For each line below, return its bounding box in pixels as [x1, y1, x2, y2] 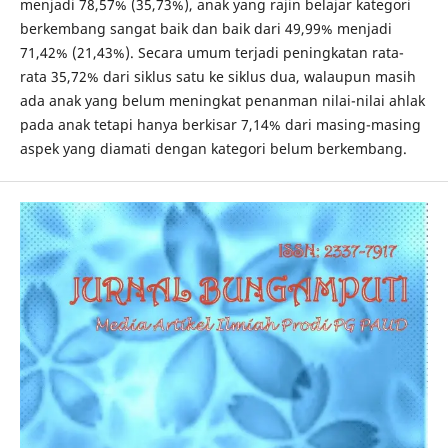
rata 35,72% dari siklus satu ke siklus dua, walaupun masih [19, 67, 416, 87]
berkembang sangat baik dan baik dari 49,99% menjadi [19, 19, 392, 39]
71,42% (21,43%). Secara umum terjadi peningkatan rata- [19, 43, 404, 63]
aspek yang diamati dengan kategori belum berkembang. [19, 139, 407, 159]
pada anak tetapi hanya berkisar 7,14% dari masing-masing [19, 115, 421, 135]
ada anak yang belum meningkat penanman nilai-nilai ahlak [19, 91, 425, 111]
